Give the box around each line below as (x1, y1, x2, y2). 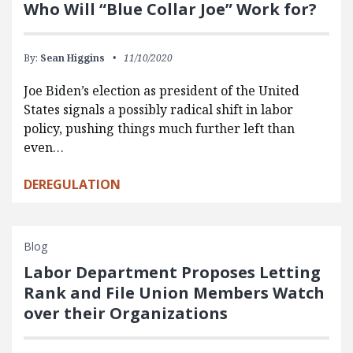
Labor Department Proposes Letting (24, 261, 321, 283)
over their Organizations (24, 302, 228, 324)
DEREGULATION (24, 175, 121, 193)
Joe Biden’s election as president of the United (24, 81, 299, 99)
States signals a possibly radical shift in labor (24, 100, 293, 118)
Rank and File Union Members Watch (24, 281, 325, 303)
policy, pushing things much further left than (24, 119, 295, 137)
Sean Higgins (40, 50, 105, 65)
